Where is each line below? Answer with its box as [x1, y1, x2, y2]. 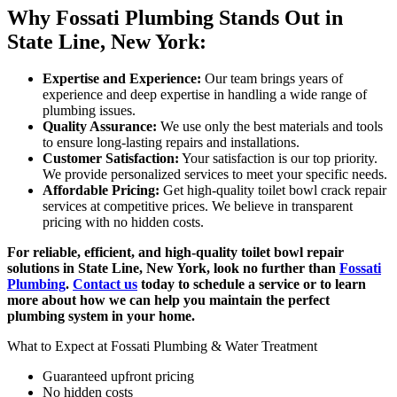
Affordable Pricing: [43, 183, 160, 198]
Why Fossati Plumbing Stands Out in [7, 5, 343, 29]
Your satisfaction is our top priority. [179, 151, 378, 167]
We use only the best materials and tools [157, 119, 383, 135]
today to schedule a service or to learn [137, 276, 366, 292]
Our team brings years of [201, 71, 343, 87]
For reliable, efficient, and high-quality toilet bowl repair [7, 245, 344, 261]
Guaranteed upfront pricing [43, 369, 194, 385]
